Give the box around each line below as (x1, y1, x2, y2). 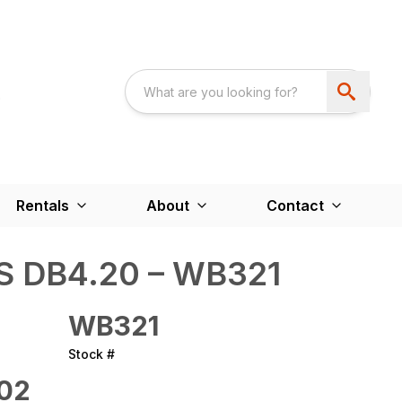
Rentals (16, 196, 69, 214)
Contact (267, 196, 324, 214)
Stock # (68, 345, 115, 362)
